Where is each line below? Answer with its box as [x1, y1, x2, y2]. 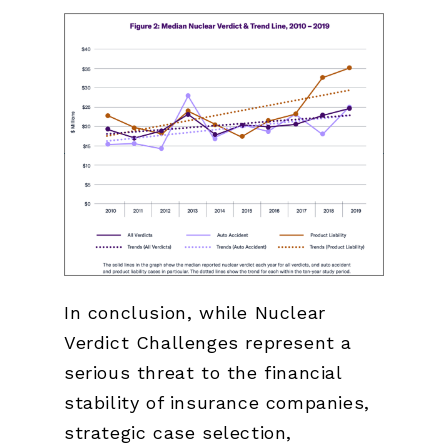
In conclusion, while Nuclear [64, 301, 326, 323]
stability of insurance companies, [64, 391, 370, 413]
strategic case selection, [64, 421, 293, 443]
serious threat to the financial [64, 361, 342, 383]
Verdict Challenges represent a [64, 331, 353, 353]
